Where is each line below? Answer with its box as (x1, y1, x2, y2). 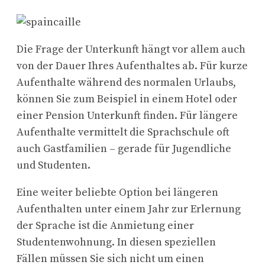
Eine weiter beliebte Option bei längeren (17, 185, 218, 199)
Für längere (180, 108, 238, 122)
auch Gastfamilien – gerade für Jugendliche (17, 141, 231, 156)
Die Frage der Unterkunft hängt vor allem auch (17, 42, 245, 56)
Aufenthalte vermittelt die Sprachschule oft (17, 125, 230, 139)
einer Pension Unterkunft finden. (17, 108, 180, 122)
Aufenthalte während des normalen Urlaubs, (17, 75, 236, 89)
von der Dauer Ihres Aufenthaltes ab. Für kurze (17, 59, 248, 73)
